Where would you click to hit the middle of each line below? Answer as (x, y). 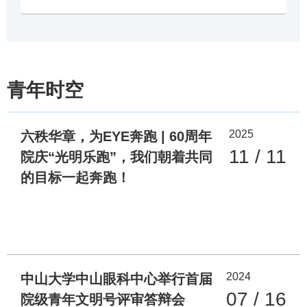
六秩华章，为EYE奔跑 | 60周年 (116, 136)
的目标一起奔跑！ (75, 177)
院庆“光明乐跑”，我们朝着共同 (116, 157)
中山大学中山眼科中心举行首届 (116, 279)
